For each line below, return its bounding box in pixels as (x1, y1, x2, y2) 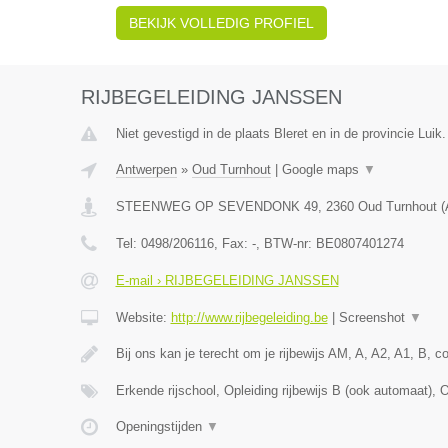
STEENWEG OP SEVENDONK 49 (115, 199, 318, 214)
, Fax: (213, 236, 252, 251)
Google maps (281, 162, 363, 177)
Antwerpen (115, 162, 177, 177)
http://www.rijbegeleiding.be (170, 310, 328, 325)
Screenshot (338, 310, 409, 325)
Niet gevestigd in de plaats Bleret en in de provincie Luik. (115, 126, 446, 141)
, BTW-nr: (255, 236, 316, 251)
